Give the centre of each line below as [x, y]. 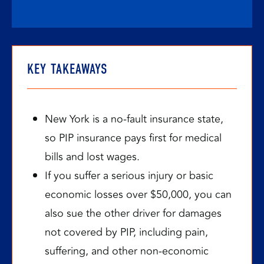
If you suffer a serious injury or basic [129, 176]
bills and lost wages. [92, 157]
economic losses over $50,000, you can [138, 194]
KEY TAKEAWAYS [67, 69]
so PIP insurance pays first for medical [133, 138]
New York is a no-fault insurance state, [134, 119]
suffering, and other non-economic [127, 251]
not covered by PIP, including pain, [126, 232]
